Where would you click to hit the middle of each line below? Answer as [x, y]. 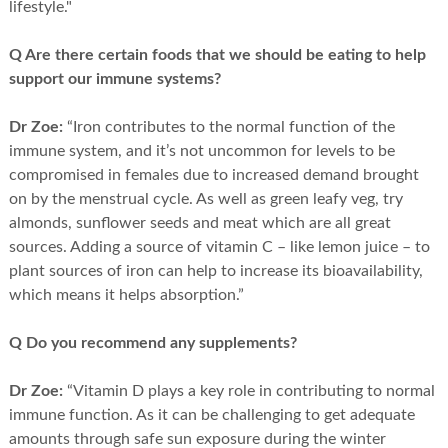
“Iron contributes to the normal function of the [228, 127]
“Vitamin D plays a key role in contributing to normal [248, 391]
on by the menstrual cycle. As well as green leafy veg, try [205, 199]
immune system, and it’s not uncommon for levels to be [201, 151]
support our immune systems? [114, 79]
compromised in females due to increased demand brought [213, 175]
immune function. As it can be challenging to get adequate [211, 415]
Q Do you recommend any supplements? [152, 343]
